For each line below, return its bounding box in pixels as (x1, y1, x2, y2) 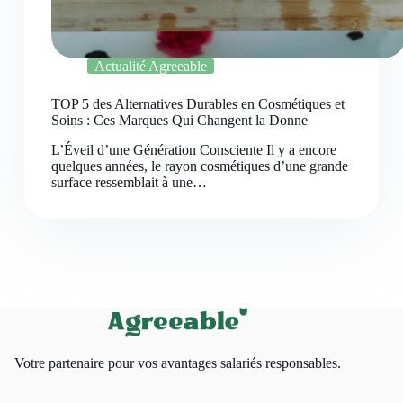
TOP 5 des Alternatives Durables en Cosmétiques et (50, 96, 345, 112)
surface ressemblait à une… (50, 175, 207, 191)
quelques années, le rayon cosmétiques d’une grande (50, 158, 348, 175)
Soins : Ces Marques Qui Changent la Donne (50, 112, 308, 129)
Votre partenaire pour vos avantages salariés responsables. (13, 355, 341, 372)
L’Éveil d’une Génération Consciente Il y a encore (50, 142, 336, 158)
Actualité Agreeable (94, 58, 207, 75)
